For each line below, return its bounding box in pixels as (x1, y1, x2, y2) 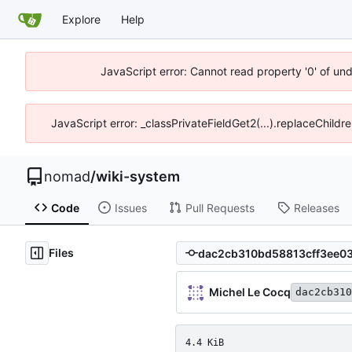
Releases (293, 200, 339, 214)
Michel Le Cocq (209, 284, 291, 299)
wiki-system (96, 168, 180, 185)
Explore (62, 12, 101, 26)
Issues (114, 200, 147, 214)
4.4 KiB (185, 336, 224, 348)
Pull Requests (185, 200, 255, 214)
